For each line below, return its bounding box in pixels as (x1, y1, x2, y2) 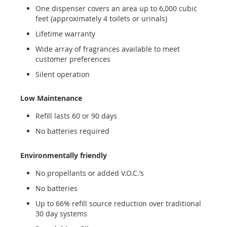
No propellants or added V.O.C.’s (35, 168, 144, 178)
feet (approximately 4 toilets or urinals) (35, 13, 167, 23)
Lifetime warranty (35, 28, 95, 39)
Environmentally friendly (20, 150, 107, 160)
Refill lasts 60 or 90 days (35, 111, 117, 121)
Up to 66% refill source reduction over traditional (35, 198, 201, 208)
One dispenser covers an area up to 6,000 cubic (35, 3, 197, 13)
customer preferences (35, 54, 110, 64)
